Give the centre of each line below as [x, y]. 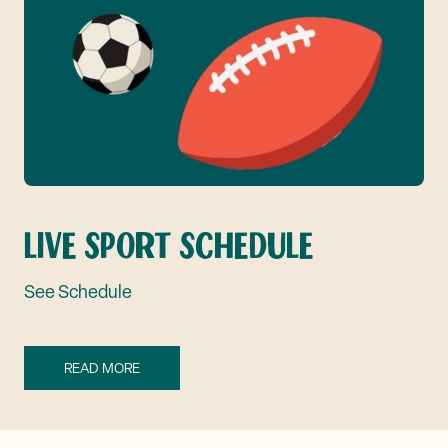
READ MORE [102, 367]
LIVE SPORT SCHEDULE [169, 246]
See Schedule [78, 291]
